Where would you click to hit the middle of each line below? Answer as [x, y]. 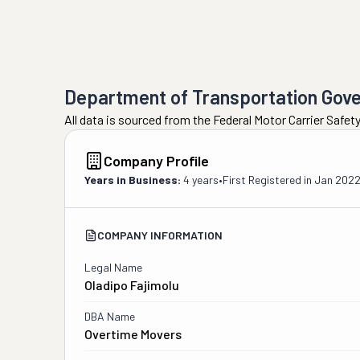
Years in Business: [133, 180]
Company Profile [156, 161]
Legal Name [113, 267]
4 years [201, 180]
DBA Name [110, 316]
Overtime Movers [133, 334]
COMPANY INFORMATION [160, 235]
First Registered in [268, 180]
